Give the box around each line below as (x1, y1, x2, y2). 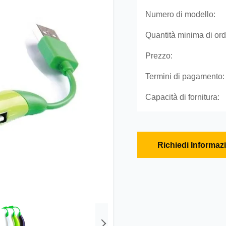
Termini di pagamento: (145, 72, 224, 81)
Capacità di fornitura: (145, 93, 219, 101)
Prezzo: (145, 51, 173, 60)
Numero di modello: (145, 10, 215, 19)
